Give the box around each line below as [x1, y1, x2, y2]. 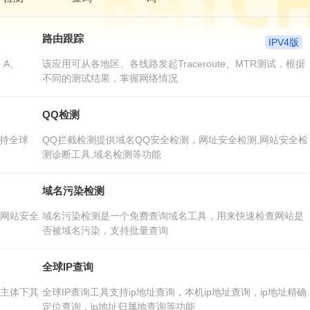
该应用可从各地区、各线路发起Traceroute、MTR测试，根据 [42, 58, 305, 70]
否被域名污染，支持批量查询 [42, 225, 168, 237]
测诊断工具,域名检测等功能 [42, 149, 161, 161]
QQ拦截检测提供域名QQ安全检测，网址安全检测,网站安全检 [42, 134, 308, 146]
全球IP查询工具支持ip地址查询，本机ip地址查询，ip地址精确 [42, 286, 307, 298]
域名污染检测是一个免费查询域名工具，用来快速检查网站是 [42, 210, 304, 222]
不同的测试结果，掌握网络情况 [42, 73, 178, 84]
